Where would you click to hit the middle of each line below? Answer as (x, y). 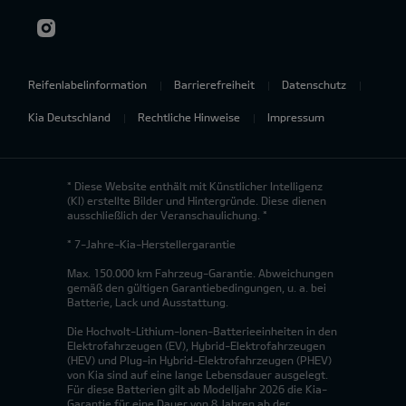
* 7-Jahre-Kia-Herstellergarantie (151, 243)
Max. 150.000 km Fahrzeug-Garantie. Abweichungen (200, 272)
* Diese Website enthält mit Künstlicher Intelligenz (195, 185)
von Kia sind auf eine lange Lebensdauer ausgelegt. (198, 374)
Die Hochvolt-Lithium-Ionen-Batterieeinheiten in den (202, 330)
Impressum (296, 116)
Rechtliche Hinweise (189, 116)
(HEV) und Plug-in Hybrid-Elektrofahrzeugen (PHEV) (199, 359)
